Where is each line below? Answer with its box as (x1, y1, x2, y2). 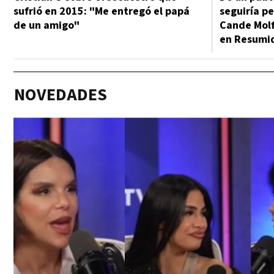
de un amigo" (13, 18, 80, 33)
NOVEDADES (14, 83, 107, 107)
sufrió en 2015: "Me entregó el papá (13, 4, 190, 19)
